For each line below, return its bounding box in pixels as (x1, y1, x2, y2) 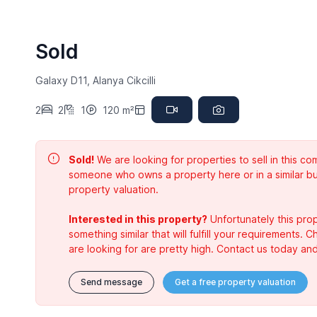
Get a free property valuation (174, 277, 296, 288)
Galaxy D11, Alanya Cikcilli (35, 74, 156, 87)
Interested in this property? (68, 213, 207, 226)
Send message (80, 277, 142, 288)
